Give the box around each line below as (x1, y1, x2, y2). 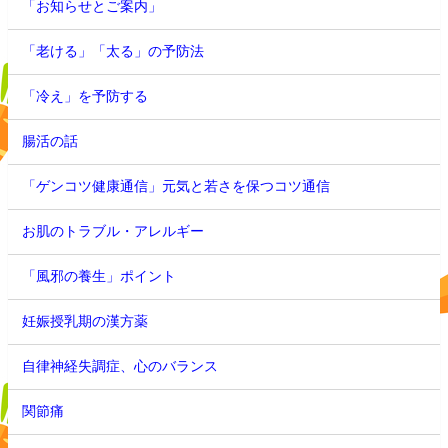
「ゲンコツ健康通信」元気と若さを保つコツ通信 (22, 179, 331, 194)
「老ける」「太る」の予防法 (22, 44, 205, 59)
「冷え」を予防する (22, 89, 149, 104)
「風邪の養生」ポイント (22, 269, 177, 284)
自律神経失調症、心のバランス (22, 359, 219, 374)
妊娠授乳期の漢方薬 (22, 314, 149, 329)
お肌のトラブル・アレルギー (22, 224, 205, 239)
